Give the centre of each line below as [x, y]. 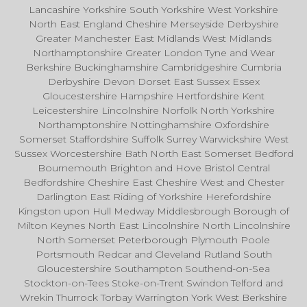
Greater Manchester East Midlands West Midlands [153, 39]
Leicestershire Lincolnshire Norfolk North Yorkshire [153, 111]
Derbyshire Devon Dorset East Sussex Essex [153, 82]
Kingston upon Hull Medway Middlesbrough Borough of [153, 211]
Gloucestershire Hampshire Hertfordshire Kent [153, 96]
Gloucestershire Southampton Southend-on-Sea [153, 269]
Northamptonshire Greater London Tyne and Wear [153, 53]
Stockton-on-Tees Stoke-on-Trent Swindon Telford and [153, 283]
